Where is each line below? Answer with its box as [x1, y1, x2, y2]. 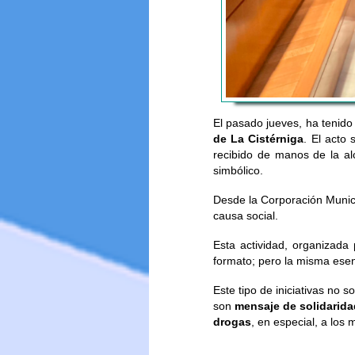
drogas [212, 315, 251, 328]
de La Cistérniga [212, 132, 304, 145]
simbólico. [212, 163, 263, 177]
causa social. [212, 208, 278, 222]
